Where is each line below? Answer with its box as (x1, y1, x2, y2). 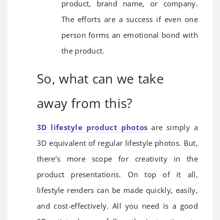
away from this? (37, 94, 133, 112)
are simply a (147, 122, 198, 132)
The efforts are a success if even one (61, 14, 198, 24)
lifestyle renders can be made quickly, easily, (37, 185, 198, 195)
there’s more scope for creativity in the (37, 153, 198, 164)
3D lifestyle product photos (37, 122, 148, 132)
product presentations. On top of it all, (37, 169, 198, 179)
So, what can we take (37, 69, 165, 87)
